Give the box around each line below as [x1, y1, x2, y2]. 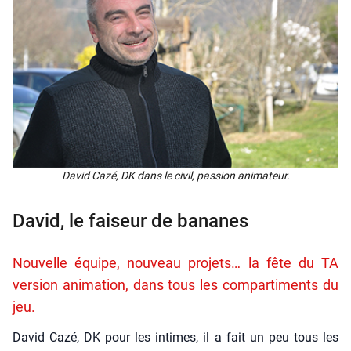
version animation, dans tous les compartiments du [13, 277, 338, 294]
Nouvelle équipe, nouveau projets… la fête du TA [13, 255, 338, 272]
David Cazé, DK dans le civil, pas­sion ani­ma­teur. [61, 169, 290, 183]
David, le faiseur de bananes [13, 210, 248, 233]
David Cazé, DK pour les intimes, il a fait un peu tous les [13, 330, 338, 346]
